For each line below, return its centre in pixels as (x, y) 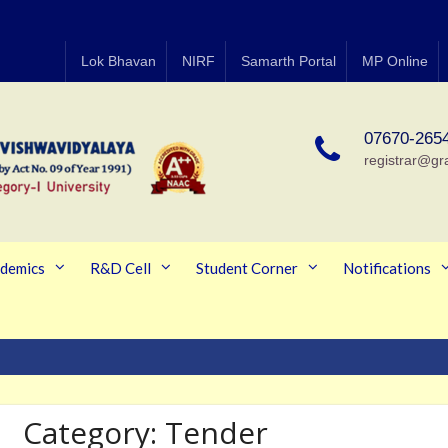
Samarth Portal (288, 61)
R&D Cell (120, 268)
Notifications (387, 268)
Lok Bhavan (118, 61)
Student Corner (247, 268)
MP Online (395, 61)
